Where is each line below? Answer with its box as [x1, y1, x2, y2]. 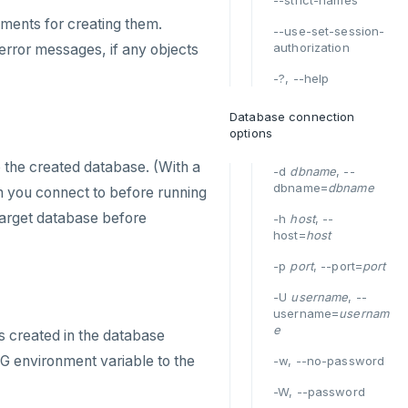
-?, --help [273, 71, 330, 86]
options [229, 126, 272, 140]
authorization [273, 40, 350, 55]
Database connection [229, 109, 355, 124]
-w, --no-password [273, 353, 385, 368]
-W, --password [273, 384, 365, 399]
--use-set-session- [273, 24, 385, 38]
